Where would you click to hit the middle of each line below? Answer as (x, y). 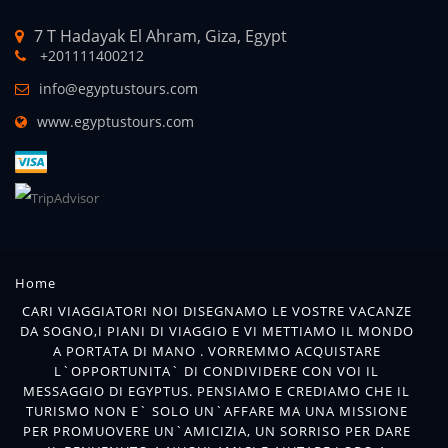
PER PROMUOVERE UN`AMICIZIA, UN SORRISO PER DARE (216, 431)
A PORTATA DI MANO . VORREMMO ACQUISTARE (216, 351)
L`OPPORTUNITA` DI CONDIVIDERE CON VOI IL (216, 371)
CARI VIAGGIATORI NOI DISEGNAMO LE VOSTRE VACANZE (216, 311)
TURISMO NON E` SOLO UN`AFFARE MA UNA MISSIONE (216, 411)
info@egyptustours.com (118, 88)
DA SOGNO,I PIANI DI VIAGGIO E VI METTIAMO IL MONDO (216, 331)
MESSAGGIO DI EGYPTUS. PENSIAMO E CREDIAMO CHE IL (216, 391)
